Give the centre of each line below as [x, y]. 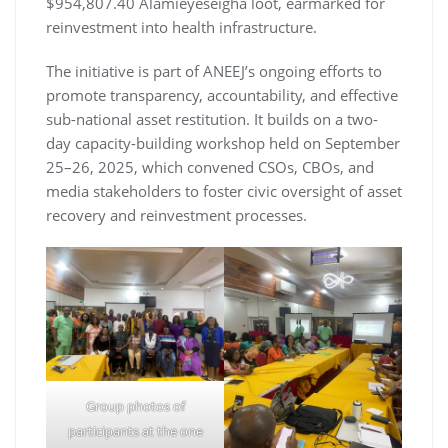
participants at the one [135, 430]
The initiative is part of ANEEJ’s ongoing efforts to [214, 71]
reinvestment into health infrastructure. [181, 27]
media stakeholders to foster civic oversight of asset [224, 191]
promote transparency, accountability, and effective [222, 95]
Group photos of [135, 405]
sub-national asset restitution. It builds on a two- [212, 119]
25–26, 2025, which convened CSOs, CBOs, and [210, 167]
